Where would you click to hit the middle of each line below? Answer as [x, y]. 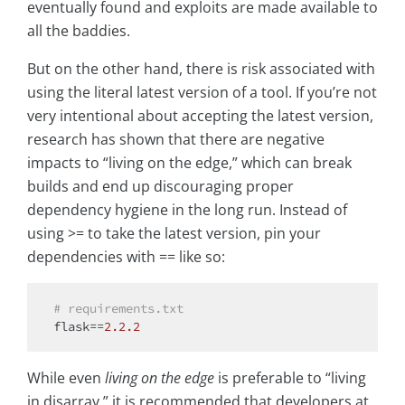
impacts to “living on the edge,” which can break [189, 162]
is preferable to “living [290, 377]
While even [66, 377]
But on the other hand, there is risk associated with [201, 68]
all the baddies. [79, 30]
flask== [79, 326]
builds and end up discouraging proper [160, 186]
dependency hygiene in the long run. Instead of [187, 209]
